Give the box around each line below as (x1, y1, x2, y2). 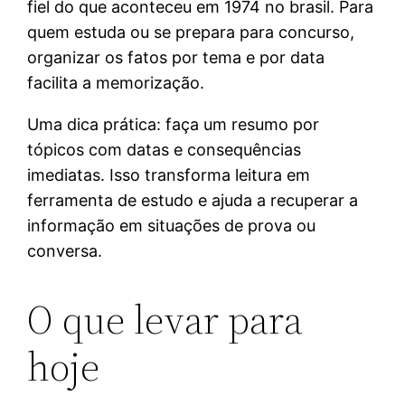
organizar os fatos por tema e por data (27, 47, 325, 67)
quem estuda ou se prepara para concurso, (27, 22, 355, 42)
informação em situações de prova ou (27, 215, 316, 235)
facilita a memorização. (27, 72, 205, 92)
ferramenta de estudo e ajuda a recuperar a (27, 190, 359, 210)
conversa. (27, 240, 103, 260)
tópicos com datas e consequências (27, 139, 302, 159)
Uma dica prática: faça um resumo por (27, 114, 320, 134)
